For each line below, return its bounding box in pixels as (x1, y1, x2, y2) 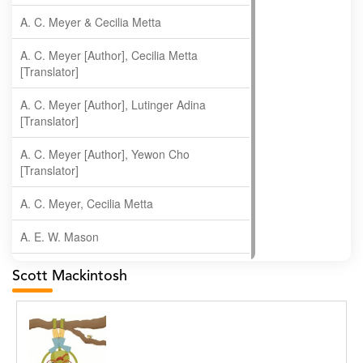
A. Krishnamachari (20, 295, 114, 311)
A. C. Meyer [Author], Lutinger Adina (20, 96, 206, 113)
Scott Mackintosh (12, 269, 127, 284)
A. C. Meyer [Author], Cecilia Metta (20, 47, 198, 63)
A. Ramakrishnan (20, 328, 109, 344)
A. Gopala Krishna (20, 262, 113, 278)
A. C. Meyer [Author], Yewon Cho (20, 146, 190, 162)
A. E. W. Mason (20, 228, 99, 245)
